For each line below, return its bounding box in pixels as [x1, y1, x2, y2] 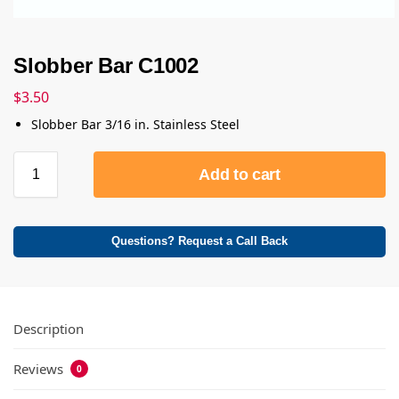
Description [13, 319, 84, 338]
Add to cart [199, 166, 281, 184]
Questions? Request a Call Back [111, 235, 288, 248]
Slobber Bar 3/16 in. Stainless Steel [31, 116, 240, 134]
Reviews [13, 360, 67, 379]
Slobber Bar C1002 [13, 53, 199, 77]
